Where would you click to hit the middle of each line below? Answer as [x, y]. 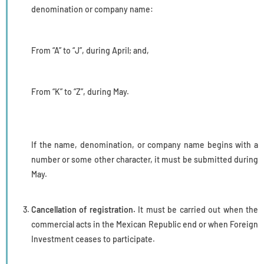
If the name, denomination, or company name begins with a [145, 144]
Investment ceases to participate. [93, 239]
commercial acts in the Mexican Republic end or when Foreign [145, 224]
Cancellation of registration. [83, 209]
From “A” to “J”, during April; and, [90, 50]
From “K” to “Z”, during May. [80, 91]
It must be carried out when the [197, 209]
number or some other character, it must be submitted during [145, 159]
